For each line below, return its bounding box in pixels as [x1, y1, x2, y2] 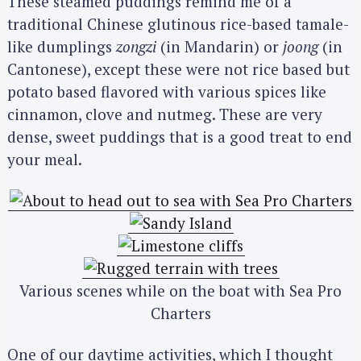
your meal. [7, 149, 82, 170]
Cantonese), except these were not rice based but [7, 59, 350, 80]
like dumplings [7, 36, 116, 57]
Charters [150, 302, 211, 323]
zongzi [116, 36, 156, 57]
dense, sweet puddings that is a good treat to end [7, 127, 352, 147]
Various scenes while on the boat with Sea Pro [19, 280, 342, 301]
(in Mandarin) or [156, 36, 283, 57]
